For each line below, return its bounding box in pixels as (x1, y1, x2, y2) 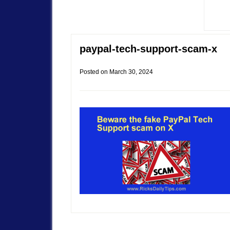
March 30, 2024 (109, 68, 153, 75)
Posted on (80, 68, 109, 75)
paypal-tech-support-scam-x (80, 43, 217, 54)
